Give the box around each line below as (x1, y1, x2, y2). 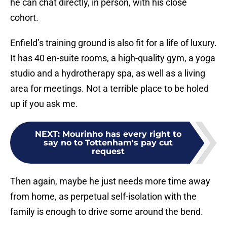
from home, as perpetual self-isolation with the (10, 191, 197, 202)
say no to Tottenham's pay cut (43, 138, 173, 148)
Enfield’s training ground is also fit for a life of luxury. (10, 37, 217, 49)
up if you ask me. (10, 98, 78, 109)
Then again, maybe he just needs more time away (10, 176, 210, 187)
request (91, 146, 125, 157)
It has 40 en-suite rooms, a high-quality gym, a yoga (10, 53, 215, 64)
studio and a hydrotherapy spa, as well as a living (10, 68, 205, 79)
